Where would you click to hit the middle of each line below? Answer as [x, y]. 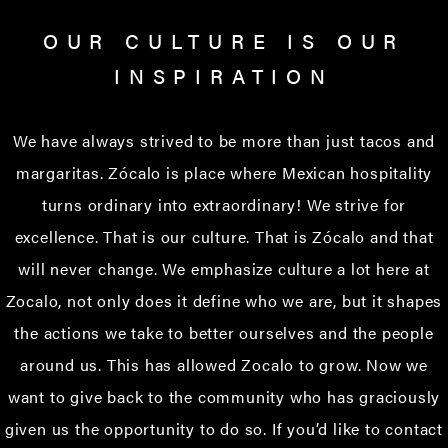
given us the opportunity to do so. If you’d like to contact [224, 428]
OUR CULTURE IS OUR [224, 40]
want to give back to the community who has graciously [224, 396]
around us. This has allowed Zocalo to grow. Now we [224, 364]
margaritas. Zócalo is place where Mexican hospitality [224, 172]
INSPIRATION [224, 75]
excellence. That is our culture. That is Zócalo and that [224, 236]
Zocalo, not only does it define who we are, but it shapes [224, 300]
